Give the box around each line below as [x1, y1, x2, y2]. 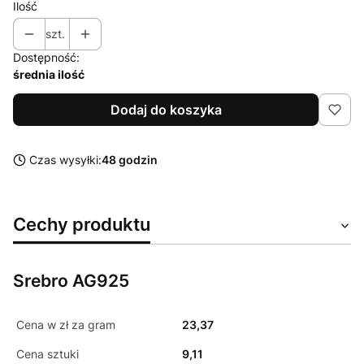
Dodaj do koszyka [110, 102, 222, 118]
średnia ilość [13, 67, 84, 81]
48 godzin [102, 153, 158, 167]
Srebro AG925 [13, 271, 129, 291]
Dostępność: [13, 50, 80, 64]
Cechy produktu [13, 213, 150, 235]
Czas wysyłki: [29, 153, 102, 167]
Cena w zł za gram [16, 318, 115, 331]
